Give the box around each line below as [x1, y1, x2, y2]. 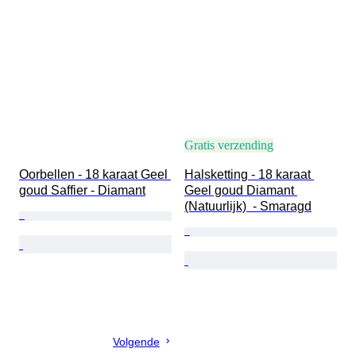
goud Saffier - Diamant [19, 184, 145, 198]
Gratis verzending [184, 138, 273, 153]
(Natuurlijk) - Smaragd [184, 199, 311, 214]
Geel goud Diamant [184, 184, 297, 198]
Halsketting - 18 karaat [184, 168, 314, 182]
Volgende [113, 335, 160, 349]
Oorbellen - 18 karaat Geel [19, 168, 171, 182]
